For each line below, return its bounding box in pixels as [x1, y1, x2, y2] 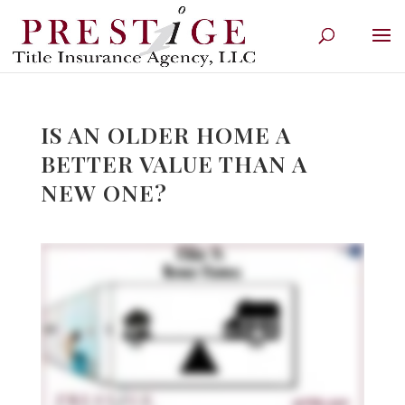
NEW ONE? [40, 177, 167, 207]
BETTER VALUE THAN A [40, 148, 307, 178]
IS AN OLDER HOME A [40, 119, 291, 149]
